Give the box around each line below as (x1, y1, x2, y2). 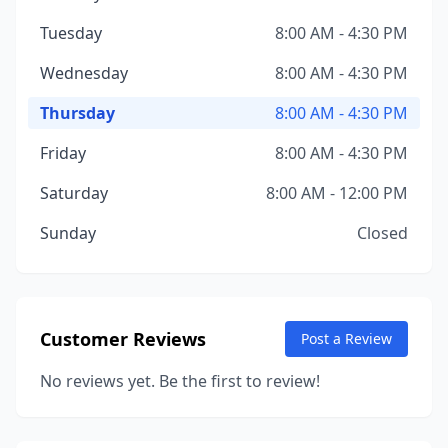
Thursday (40, 102, 115, 124)
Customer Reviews (40, 327, 206, 351)
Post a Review (301, 329, 392, 348)
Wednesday (40, 62, 128, 84)
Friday (40, 142, 86, 164)
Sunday (40, 222, 96, 244)
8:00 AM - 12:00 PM (266, 182, 408, 204)
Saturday (40, 182, 108, 204)
